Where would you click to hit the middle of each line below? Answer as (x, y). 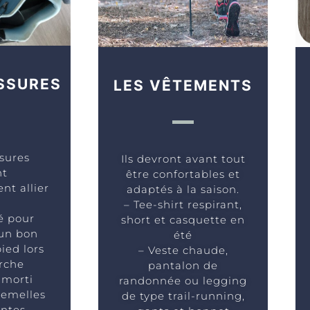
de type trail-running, (183, 296)
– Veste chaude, (183, 250)
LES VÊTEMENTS (183, 86)
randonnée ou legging (183, 281)
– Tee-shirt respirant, (183, 205)
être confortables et (183, 174)
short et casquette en (183, 220)
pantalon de (183, 266)
